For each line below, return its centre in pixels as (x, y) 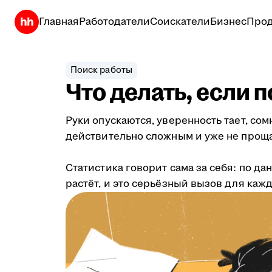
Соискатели (180, 22)
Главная (59, 22)
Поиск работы (101, 70)
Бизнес (228, 22)
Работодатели (114, 22)
